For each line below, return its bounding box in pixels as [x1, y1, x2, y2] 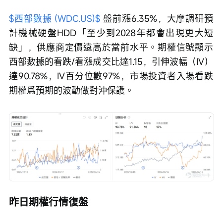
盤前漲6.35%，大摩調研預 [100, 12, 213, 24]
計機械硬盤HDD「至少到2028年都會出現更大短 [9, 26, 213, 39]
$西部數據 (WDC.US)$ [9, 12, 101, 24]
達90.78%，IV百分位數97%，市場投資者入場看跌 [9, 69, 213, 82]
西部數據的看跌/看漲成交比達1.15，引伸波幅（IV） [9, 55, 213, 67]
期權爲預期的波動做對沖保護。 [9, 84, 134, 96]
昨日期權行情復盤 [9, 195, 88, 209]
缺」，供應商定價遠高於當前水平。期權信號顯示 [9, 41, 213, 53]
